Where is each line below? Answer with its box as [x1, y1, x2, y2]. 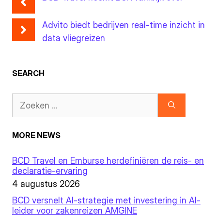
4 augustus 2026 [12, 179, 80, 189]
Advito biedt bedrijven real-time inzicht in [42, 20, 205, 30]
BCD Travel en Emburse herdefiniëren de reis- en [12, 155, 204, 166]
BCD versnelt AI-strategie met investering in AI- [12, 195, 201, 205]
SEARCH [12, 68, 45, 78]
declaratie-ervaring [12, 166, 88, 176]
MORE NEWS [12, 130, 61, 140]
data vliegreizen [42, 33, 105, 43]
